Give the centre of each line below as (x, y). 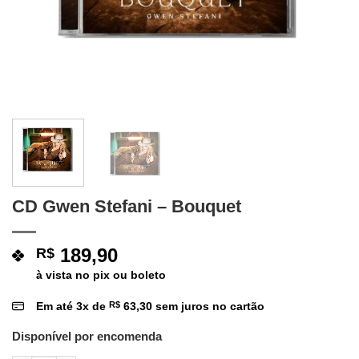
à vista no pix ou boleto (101, 274)
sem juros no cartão (208, 306)
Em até (56, 306)
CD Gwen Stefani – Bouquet (127, 206)
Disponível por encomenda (87, 336)
